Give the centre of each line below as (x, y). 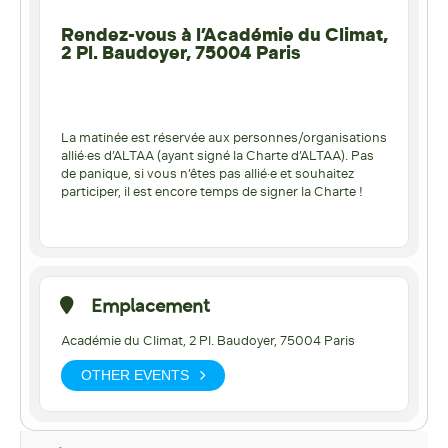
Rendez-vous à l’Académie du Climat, (224, 34)
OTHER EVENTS (135, 375)
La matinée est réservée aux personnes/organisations (224, 137)
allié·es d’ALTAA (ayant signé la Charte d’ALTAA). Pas (217, 155)
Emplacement (150, 307)
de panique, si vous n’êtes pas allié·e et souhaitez (207, 173)
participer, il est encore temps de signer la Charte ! (212, 191)
